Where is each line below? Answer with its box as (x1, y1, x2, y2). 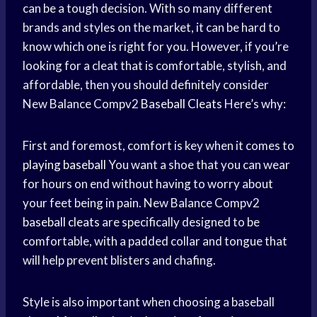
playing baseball (23, 157, 106, 173)
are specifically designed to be (100, 214, 260, 230)
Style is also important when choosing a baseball (23, 294, 275, 310)
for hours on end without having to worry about (23, 176, 273, 192)
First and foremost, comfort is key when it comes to (23, 138, 294, 154)
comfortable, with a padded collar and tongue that (23, 234, 287, 249)
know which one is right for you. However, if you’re (23, 39, 289, 54)
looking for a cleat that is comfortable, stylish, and (23, 58, 287, 74)
